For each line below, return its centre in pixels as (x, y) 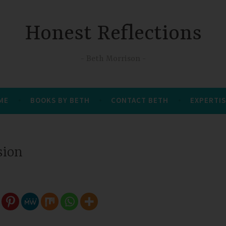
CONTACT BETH (140, 100)
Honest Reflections (113, 34)
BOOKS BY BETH (60, 100)
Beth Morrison (113, 59)
